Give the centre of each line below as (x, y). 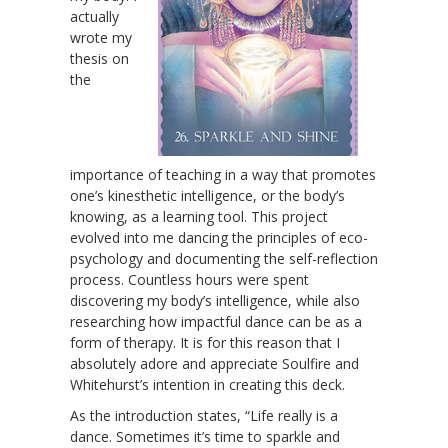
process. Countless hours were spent (189, 279)
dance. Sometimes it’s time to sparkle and (205, 436)
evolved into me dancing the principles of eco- (219, 237)
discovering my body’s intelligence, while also (215, 300)
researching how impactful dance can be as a (216, 321)
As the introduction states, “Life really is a (204, 415)
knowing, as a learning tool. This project (199, 216)
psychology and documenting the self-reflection (224, 258)
